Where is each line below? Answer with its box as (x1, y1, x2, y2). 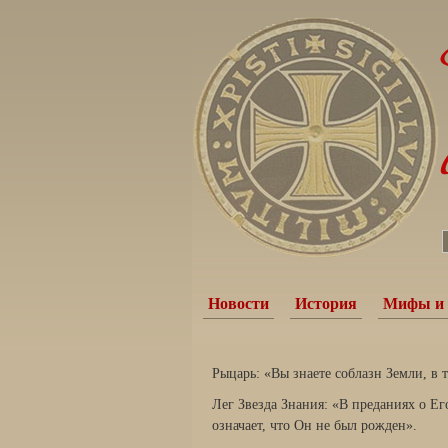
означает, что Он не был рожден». (212, 418, 417, 433)
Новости (208, 295, 269, 312)
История (295, 295, 357, 312)
